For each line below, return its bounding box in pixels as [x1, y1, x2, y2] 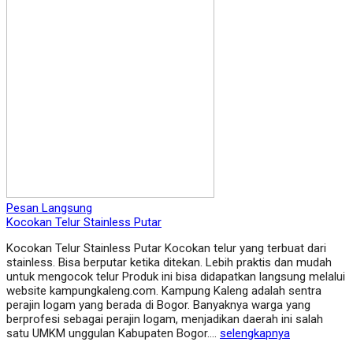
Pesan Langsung [6, 201, 92, 216]
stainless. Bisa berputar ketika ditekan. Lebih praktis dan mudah [6, 255, 332, 270]
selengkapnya [220, 326, 290, 341]
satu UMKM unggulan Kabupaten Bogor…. [6, 326, 220, 341]
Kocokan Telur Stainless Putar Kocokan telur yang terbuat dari [6, 241, 326, 256]
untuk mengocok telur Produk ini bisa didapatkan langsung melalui [6, 269, 345, 284]
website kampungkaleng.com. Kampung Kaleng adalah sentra [6, 284, 321, 299]
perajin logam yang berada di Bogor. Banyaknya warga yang [6, 298, 310, 313]
